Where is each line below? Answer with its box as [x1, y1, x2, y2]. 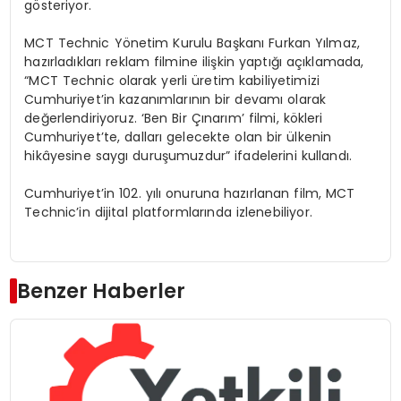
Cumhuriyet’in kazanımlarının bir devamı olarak [24, 90, 327, 109]
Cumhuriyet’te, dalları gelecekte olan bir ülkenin [24, 128, 332, 147]
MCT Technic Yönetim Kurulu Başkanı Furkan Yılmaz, [24, 34, 361, 53]
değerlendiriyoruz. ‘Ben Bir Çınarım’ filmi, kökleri [24, 109, 323, 128]
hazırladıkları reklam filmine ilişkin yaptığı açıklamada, [24, 53, 364, 72]
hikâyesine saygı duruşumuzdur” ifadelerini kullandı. [24, 147, 353, 166]
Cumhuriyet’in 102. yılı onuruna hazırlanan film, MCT [24, 184, 355, 203]
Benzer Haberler [16, 276, 185, 305]
